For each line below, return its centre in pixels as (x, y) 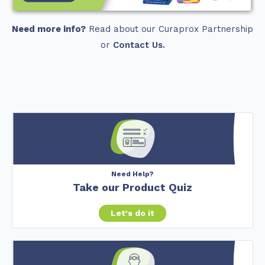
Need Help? (132, 174)
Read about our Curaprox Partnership (169, 29)
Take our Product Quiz (132, 187)
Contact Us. (139, 45)
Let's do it (132, 213)
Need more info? (49, 29)
